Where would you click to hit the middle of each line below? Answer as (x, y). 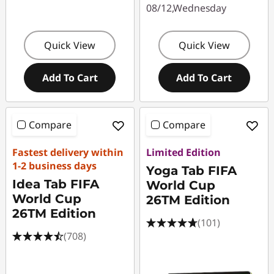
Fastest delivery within (68, 152)
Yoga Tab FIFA (192, 171)
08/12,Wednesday (186, 8)
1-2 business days (54, 166)
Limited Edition (184, 152)
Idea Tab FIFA (56, 184)
